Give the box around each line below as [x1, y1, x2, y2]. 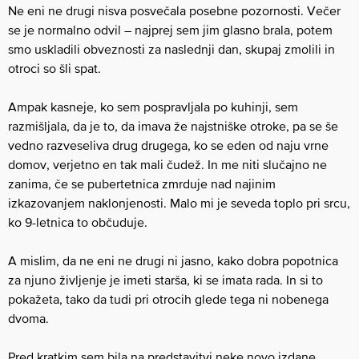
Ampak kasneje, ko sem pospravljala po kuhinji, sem [8, 99, 298, 114]
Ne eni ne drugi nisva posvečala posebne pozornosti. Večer [8, 2, 341, 18]
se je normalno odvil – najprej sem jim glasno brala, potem [8, 22, 333, 37]
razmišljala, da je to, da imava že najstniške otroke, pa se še [8, 118, 338, 133]
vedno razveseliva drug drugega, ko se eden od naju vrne [8, 137, 329, 152]
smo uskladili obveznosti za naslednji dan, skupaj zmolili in [8, 41, 335, 56]
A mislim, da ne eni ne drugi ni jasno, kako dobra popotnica [8, 252, 338, 268]
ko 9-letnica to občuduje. [8, 214, 147, 229]
